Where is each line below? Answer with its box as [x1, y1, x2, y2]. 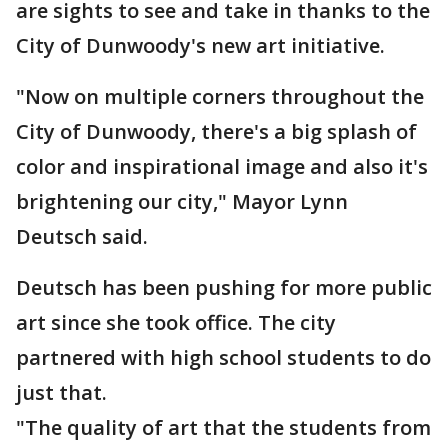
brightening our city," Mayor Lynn [16, 188, 348, 215]
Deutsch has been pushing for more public [16, 274, 432, 301]
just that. [16, 379, 107, 406]
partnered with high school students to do [16, 344, 431, 371]
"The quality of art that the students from [16, 414, 431, 441]
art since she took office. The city [16, 309, 336, 336]
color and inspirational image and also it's [16, 153, 428, 180]
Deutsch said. [16, 223, 148, 250]
